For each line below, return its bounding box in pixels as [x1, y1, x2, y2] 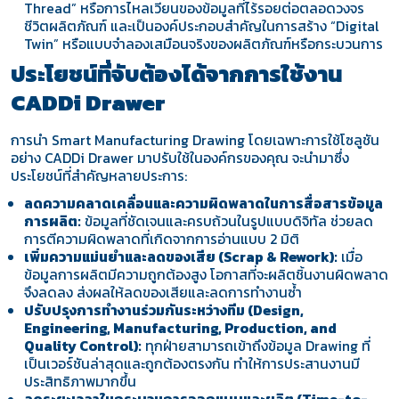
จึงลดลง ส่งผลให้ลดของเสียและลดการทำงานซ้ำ [24, 282, 303, 304]
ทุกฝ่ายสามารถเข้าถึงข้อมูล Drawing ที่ [142, 336, 371, 357]
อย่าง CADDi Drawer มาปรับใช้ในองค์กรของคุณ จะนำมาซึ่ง [10, 147, 349, 168]
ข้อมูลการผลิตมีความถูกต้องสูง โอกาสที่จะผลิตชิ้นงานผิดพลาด [24, 265, 389, 286]
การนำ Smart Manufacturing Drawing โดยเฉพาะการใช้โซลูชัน [10, 129, 379, 151]
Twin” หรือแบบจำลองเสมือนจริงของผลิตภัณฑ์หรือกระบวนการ [24, 34, 384, 55]
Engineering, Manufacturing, [24, 318, 225, 339]
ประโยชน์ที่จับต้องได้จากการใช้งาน [10, 57, 342, 91]
